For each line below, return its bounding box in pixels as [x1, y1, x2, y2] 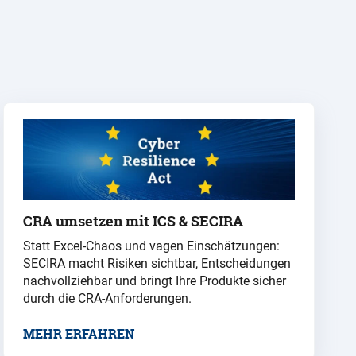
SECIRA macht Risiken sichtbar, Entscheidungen [23, 256, 291, 272]
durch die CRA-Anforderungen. [23, 291, 192, 307]
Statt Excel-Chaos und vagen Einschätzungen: [23, 238, 280, 254]
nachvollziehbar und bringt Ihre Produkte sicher [23, 273, 286, 289]
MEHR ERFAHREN [23, 325, 134, 343]
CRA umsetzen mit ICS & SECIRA [23, 211, 243, 232]
